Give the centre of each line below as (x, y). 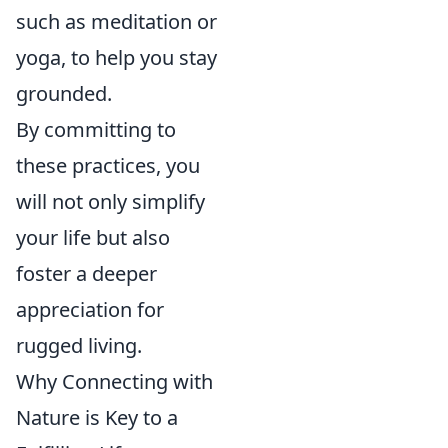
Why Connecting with (114, 381)
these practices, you (108, 165)
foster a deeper (86, 273)
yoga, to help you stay (116, 57)
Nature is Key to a (97, 417)
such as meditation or (116, 21)
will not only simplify (110, 201)
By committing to (96, 129)
